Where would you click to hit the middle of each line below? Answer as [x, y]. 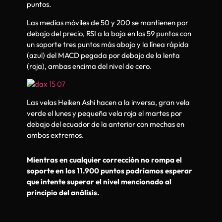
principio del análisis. [63, 193]
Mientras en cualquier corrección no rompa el [104, 160]
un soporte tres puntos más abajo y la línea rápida [108, 44]
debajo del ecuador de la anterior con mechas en [106, 124]
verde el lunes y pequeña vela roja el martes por [104, 113]
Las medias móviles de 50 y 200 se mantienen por [108, 22]
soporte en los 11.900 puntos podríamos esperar [110, 171]
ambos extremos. [55, 135]
